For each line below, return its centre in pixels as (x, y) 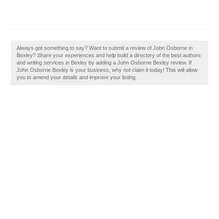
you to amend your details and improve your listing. (77, 77)
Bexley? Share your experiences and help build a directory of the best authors (109, 55)
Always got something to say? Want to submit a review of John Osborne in (105, 48)
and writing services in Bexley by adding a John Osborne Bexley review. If (104, 63)
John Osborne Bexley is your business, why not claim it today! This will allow (107, 70)
